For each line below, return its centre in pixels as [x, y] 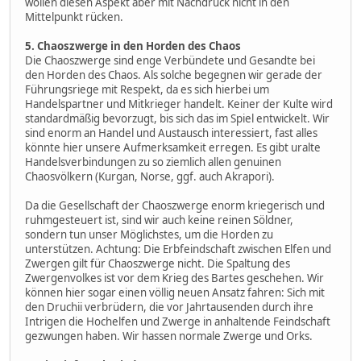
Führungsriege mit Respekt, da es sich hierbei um [147, 89]
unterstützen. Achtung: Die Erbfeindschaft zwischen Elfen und [178, 249]
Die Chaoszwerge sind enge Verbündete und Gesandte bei [170, 60]
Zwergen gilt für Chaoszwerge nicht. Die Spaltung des [158, 263]
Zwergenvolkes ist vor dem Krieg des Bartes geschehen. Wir [174, 278]
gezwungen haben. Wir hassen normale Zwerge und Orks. [170, 336]
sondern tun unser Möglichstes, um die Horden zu [149, 234]
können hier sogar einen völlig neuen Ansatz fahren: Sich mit [175, 292]
